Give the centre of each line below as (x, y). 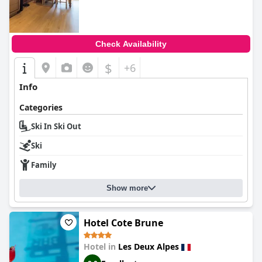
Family (44, 165)
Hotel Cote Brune (123, 223)
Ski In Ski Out (56, 126)
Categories (41, 107)
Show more (127, 188)
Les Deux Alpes (149, 247)
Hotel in (101, 247)
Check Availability (131, 44)
